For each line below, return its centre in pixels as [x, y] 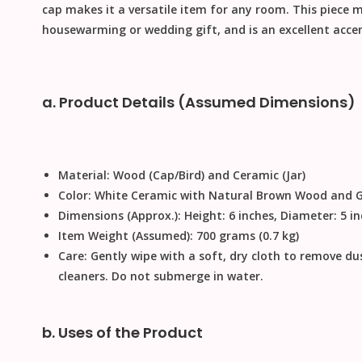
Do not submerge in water [185, 276]
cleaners [81, 276]
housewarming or [93, 30]
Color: [74, 196]
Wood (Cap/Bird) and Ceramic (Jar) [207, 175]
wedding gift [181, 30]
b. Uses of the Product [122, 333]
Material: [84, 175]
